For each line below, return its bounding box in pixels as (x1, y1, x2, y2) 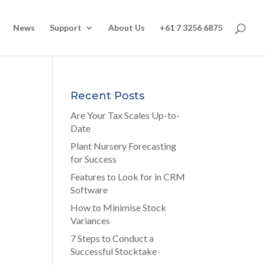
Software (70, 184, 108, 195)
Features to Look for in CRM (70, 171, 186, 182)
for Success (70, 153, 117, 164)
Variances (70, 215, 111, 226)
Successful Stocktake (70, 245, 157, 257)
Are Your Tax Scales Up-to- (70, 109, 180, 121)
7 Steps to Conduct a (70, 232, 154, 244)
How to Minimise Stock (70, 202, 167, 213)
